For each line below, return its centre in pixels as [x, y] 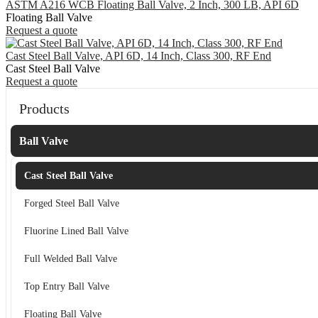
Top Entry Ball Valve [67, 286]
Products [44, 108]
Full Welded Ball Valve [71, 258]
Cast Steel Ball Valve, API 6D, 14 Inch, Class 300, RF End [138, 55]
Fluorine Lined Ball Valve [76, 231]
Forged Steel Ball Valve [72, 203]
